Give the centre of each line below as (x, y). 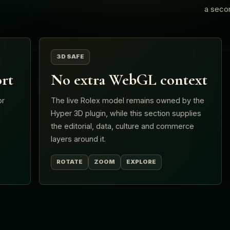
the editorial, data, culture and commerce (122, 126)
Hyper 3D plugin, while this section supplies (126, 113)
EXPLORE (141, 162)
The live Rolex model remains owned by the (128, 100)
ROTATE (70, 162)
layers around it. (78, 139)
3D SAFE (70, 56)
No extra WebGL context (129, 80)
